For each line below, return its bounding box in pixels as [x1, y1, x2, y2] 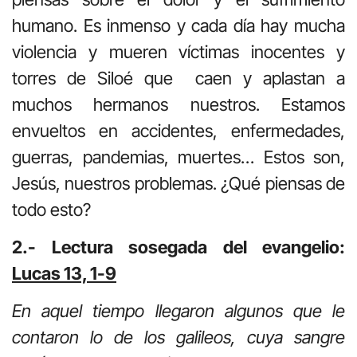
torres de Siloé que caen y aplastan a [12, 67, 345, 88]
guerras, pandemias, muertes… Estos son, [12, 146, 345, 167]
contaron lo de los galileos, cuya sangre [12, 327, 345, 348]
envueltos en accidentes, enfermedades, [12, 120, 345, 141]
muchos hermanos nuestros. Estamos [12, 93, 345, 115]
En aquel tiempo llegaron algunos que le [12, 300, 345, 322]
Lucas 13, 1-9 [12, 262, 116, 284]
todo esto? [12, 198, 95, 220]
